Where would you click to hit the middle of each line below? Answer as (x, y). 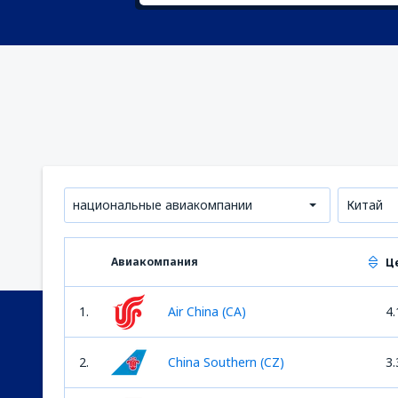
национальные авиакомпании (163, 205)
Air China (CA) (207, 311)
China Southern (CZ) (226, 362)
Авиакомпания (155, 262)
